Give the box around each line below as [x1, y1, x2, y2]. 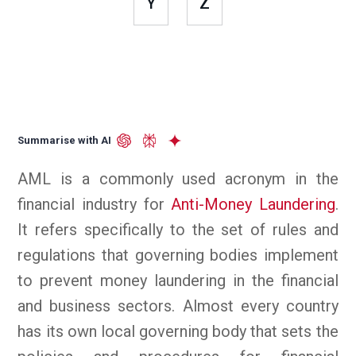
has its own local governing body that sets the [17, 321, 339, 341]
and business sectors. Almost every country [17, 296, 339, 315]
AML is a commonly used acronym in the [17, 168, 339, 188]
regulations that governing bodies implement [17, 245, 339, 265]
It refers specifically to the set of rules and [17, 219, 339, 239]
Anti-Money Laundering [171, 194, 335, 214]
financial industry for [17, 194, 172, 214]
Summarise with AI [17, 133, 112, 146]
